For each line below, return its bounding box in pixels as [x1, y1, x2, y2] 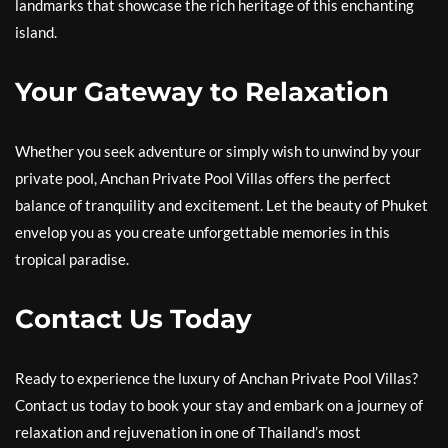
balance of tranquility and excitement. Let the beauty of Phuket [15, 196, 428, 215]
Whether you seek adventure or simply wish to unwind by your [15, 142, 421, 161]
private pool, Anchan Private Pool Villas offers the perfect [15, 169, 391, 188]
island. [15, 23, 57, 42]
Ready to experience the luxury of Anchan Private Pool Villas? [15, 369, 418, 388]
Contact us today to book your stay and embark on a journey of [15, 396, 423, 415]
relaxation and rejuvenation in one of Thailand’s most [15, 423, 361, 442]
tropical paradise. [15, 250, 129, 269]
